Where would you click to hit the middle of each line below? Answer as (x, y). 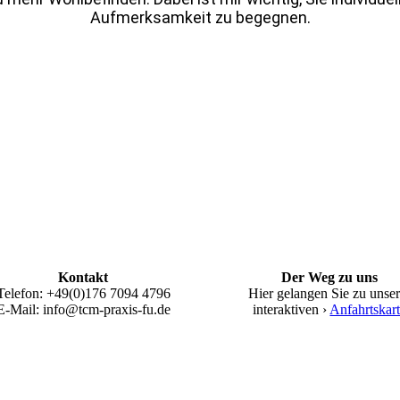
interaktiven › (292, 309)
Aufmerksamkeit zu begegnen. (200, 17)
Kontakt (83, 277)
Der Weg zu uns (330, 277)
